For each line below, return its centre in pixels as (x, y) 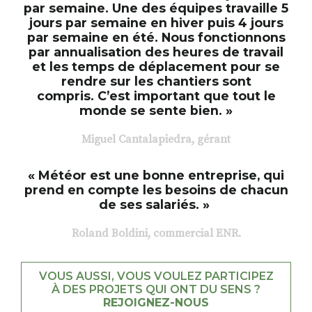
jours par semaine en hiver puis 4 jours (156, 23)
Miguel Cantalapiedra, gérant (156, 140)
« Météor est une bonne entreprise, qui (156, 175)
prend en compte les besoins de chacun (156, 190)
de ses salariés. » (156, 205)
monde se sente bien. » (156, 111)
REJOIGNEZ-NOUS (156, 303)
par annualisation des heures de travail (156, 52)
